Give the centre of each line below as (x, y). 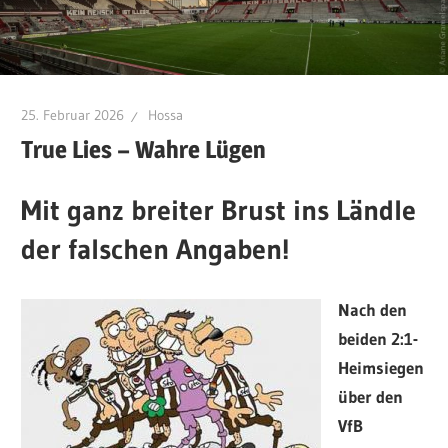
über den (371, 396)
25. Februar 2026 (73, 115)
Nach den (373, 309)
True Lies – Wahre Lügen (144, 149)
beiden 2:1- (378, 338)
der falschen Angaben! (155, 249)
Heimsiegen (381, 367)
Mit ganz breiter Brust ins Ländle (219, 210)
